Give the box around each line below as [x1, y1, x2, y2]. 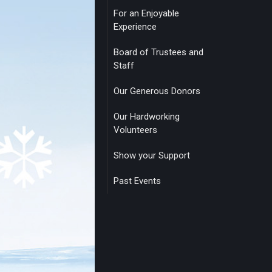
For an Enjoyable [114, 8, 179, 19]
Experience [114, 21, 157, 32]
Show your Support [114, 150, 190, 161]
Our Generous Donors [114, 86, 200, 97]
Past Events [114, 175, 161, 186]
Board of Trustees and [114, 47, 203, 58]
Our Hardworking [114, 111, 180, 122]
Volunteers [114, 124, 157, 135]
